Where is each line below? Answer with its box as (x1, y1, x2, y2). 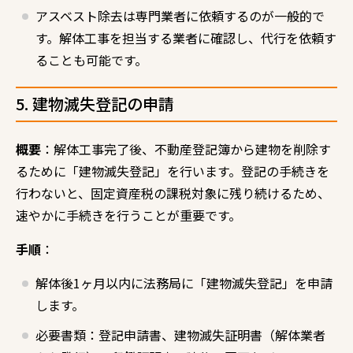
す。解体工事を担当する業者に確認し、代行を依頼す (35, 28, 336, 47)
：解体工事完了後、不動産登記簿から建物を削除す (41, 139, 331, 158)
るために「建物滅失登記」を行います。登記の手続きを (16, 161, 329, 180)
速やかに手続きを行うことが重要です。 (16, 205, 241, 225)
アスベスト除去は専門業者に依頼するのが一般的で (35, 6, 325, 25)
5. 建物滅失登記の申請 (16, 91, 174, 115)
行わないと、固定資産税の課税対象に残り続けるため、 (16, 183, 330, 203)
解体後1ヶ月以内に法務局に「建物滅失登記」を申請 (35, 273, 333, 292)
